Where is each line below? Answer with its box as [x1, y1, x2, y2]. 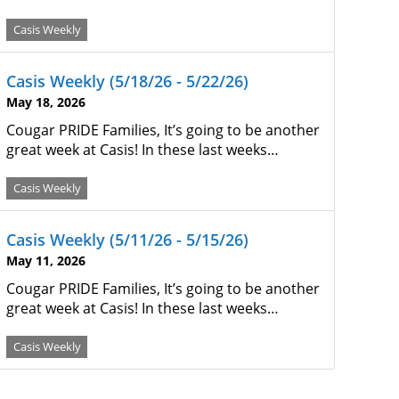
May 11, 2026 [6, 252, 85, 269]
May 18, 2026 [6, 94, 85, 110]
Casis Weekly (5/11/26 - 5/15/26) [6, 229, 248, 250]
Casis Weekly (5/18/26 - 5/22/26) [6, 70, 248, 92]
